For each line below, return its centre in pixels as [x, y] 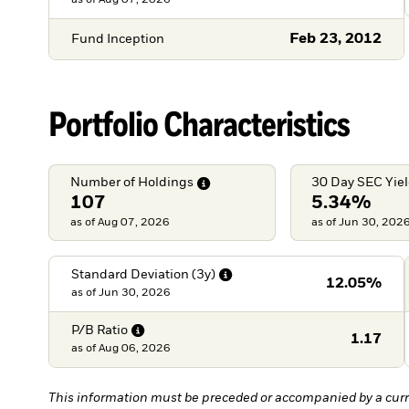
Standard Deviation [130, 274]
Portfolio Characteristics [199, 123]
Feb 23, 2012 [336, 40]
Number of [102, 183]
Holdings [165, 183]
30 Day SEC [347, 183]
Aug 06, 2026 [134, 348]
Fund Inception [117, 39]
